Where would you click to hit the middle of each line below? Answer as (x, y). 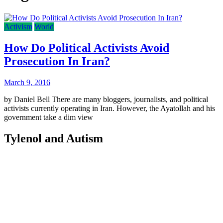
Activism (18, 26)
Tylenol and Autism (54, 138)
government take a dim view (49, 117)
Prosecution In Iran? (57, 61)
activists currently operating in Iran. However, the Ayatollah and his (110, 108)
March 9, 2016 (27, 82)
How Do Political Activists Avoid (87, 48)
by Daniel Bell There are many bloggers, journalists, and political (106, 99)
